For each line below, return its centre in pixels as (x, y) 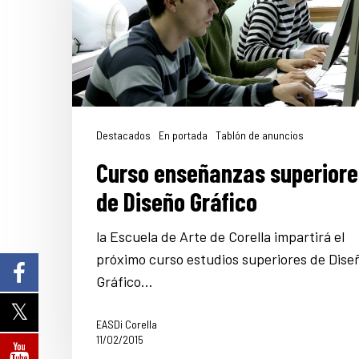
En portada (183, 135)
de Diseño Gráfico (177, 201)
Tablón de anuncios (260, 135)
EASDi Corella (127, 324)
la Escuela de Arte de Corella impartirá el (220, 236)
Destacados (123, 135)
